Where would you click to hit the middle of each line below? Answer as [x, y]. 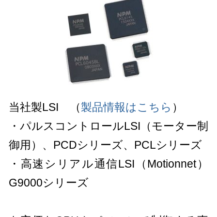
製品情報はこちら [126, 107]
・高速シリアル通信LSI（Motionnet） [108, 164]
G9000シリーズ [48, 183]
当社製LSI [39, 107]
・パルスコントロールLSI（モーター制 [108, 126]
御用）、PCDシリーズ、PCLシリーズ [105, 145]
